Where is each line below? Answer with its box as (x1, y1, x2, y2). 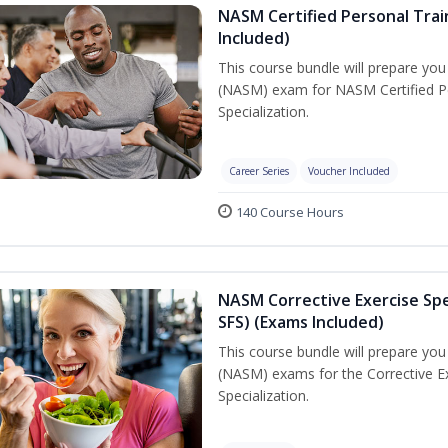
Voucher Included (308, 164, 390, 178)
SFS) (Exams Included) (218, 311, 384, 333)
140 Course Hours (236, 203, 344, 221)
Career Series (229, 164, 289, 178)
